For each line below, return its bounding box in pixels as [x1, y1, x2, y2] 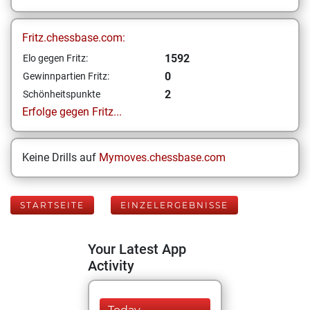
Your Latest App [88, 241, 186, 257]
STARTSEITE [20, 200, 84, 210]
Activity [88, 257, 134, 274]
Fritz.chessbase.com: [22, 31, 125, 44]
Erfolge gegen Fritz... [22, 105, 122, 118]
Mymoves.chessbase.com [99, 151, 226, 164]
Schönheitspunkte [23, 89, 100, 100]
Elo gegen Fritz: [23, 53, 88, 64]
